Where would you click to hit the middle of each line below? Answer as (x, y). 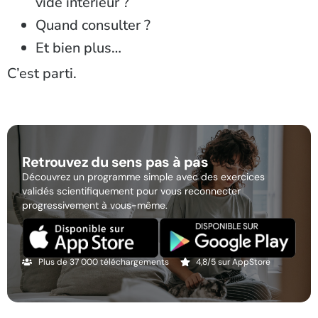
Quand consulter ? (93, 26)
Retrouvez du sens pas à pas (115, 162)
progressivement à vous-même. (95, 205)
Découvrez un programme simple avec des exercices (144, 177)
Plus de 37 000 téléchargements (103, 262)
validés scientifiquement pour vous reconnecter (132, 191)
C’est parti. (42, 74)
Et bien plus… (78, 48)
